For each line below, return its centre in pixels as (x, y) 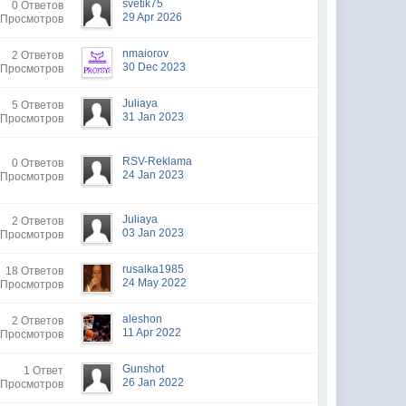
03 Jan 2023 (154, 233)
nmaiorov (146, 53)
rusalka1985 (154, 269)
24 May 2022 (155, 283)
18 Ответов (35, 271)
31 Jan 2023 (154, 117)
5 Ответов (38, 105)
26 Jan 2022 (154, 382)
